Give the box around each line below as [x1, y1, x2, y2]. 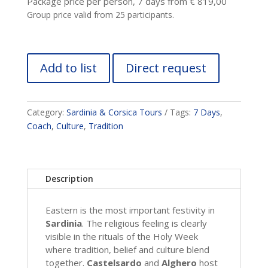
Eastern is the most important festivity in [45, 204, 215, 217]
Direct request [125, 60, 206, 77]
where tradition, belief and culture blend [45, 243, 209, 256]
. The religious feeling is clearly [81, 217, 207, 230]
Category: [26, 106, 66, 118]
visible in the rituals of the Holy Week [45, 230, 198, 243]
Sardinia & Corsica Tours [66, 106, 162, 118]
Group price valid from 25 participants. [26, 9, 174, 21]
